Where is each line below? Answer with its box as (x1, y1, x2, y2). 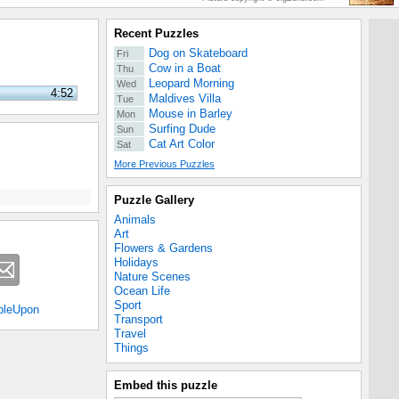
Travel (114, 327, 146, 340)
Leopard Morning (148, 77, 234, 90)
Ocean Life (114, 284, 170, 297)
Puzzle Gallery (114, 193, 194, 207)
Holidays (114, 256, 159, 269)
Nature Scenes (114, 270, 191, 283)
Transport (114, 313, 163, 326)
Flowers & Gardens (114, 241, 213, 255)
